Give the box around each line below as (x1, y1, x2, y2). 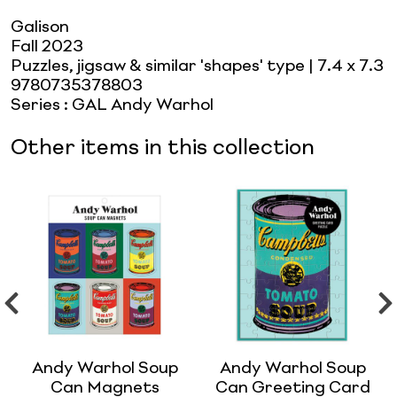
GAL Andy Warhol (72, 97, 214, 113)
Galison (11, 19, 69, 35)
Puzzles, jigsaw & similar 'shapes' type (11, 58, 305, 74)
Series (11, 97, 60, 113)
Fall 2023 (11, 38, 83, 55)
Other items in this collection (11, 137, 315, 160)
